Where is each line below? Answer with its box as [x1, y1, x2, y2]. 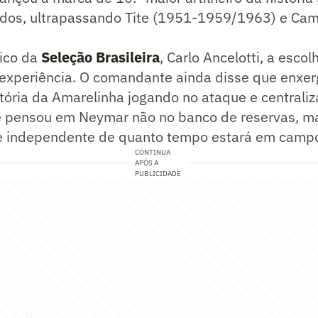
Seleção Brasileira [41, 48, 160, 67]
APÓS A [135, 158, 159, 168]
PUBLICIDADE [135, 169, 182, 179]
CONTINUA [135, 148, 171, 158]
